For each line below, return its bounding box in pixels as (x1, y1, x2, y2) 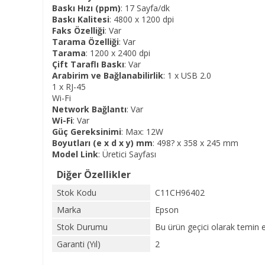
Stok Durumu (57, 221, 108, 232)
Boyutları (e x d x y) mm (52, 137, 153, 148)
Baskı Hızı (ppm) (52, 2, 121, 14)
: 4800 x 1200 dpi (109, 14, 174, 25)
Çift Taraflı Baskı (52, 59, 124, 70)
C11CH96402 (155, 187, 205, 198)
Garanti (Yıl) (57, 238, 101, 250)
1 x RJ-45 (52, 81, 86, 92)
